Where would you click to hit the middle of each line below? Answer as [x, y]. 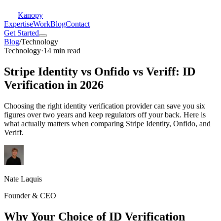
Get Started [21, 33]
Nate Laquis [23, 179]
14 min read [62, 51]
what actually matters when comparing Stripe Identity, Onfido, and [107, 123]
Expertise [18, 24]
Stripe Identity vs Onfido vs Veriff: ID [100, 71]
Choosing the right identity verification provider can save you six [105, 106]
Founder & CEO [30, 195]
